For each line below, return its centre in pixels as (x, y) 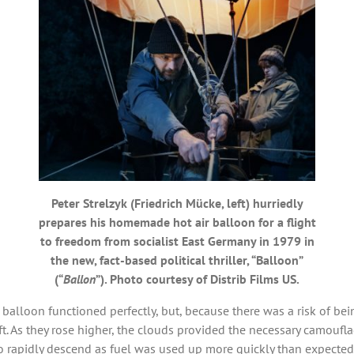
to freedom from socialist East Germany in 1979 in (177, 241)
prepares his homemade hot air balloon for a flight (177, 222)
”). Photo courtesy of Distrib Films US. (198, 279)
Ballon (79, 279)
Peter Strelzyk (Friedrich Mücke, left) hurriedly (177, 203)
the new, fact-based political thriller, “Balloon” (177, 260)
